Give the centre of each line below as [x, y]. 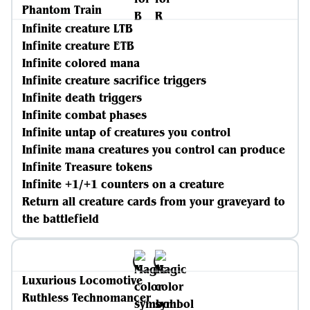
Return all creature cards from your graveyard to [154, 201]
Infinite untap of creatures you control [126, 132]
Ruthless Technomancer [86, 298]
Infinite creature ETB [78, 46]
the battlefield [61, 219]
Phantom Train [62, 10]
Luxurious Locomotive [82, 280]
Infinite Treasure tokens [87, 167]
